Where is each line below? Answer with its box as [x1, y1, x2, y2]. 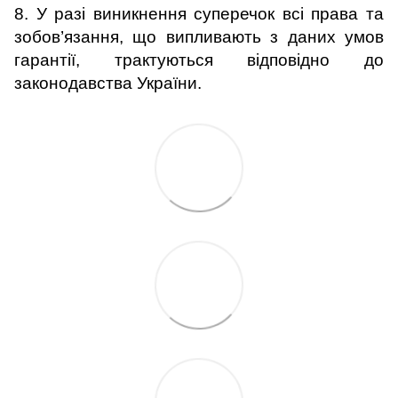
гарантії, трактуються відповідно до [14, 50, 384, 69]
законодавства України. [14, 73, 202, 92]
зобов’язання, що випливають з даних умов [14, 27, 384, 46]
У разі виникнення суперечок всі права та [36, 4, 385, 23]
